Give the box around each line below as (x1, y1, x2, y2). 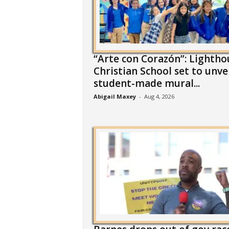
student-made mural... (93, 77, 200, 90)
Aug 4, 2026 (144, 93, 174, 100)
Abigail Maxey (93, 93, 136, 100)
